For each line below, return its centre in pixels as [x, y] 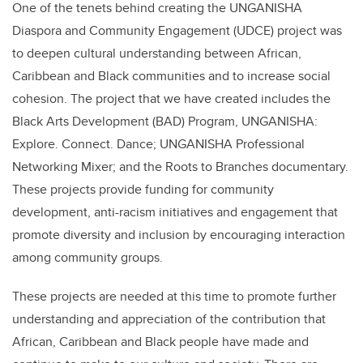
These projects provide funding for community [143, 190]
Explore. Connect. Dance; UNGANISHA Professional [158, 144]
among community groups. [92, 258]
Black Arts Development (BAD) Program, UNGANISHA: [165, 122]
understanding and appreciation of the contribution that [169, 319]
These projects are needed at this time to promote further [174, 297]
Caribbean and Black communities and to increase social [171, 76]
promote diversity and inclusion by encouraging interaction [179, 235]
